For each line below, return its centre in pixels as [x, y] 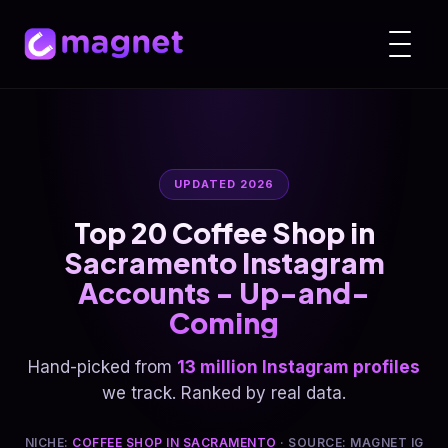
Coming [224, 322]
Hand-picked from [102, 367]
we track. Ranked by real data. [224, 393]
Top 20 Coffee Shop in [224, 232]
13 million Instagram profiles [298, 367]
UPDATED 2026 [224, 184]
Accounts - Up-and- [224, 292]
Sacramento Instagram [224, 262]
